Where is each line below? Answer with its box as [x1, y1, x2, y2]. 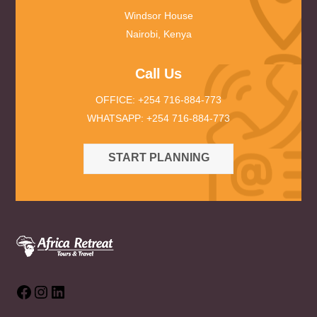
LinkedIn [66, 287, 105, 299]
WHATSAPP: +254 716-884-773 [87, 112, 230, 124]
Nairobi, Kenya [125, 28, 192, 40]
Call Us [135, 65, 182, 81]
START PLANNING [108, 151, 209, 164]
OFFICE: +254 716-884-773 [96, 93, 221, 105]
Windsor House [124, 9, 193, 21]
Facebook [32, 287, 77, 299]
